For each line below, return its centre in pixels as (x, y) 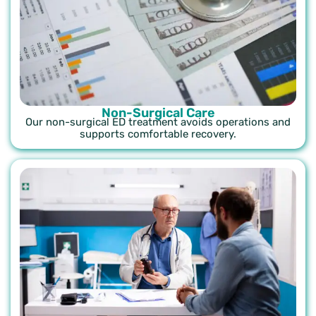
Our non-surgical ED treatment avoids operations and (158, 122)
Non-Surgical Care (158, 113)
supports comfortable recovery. (158, 134)
